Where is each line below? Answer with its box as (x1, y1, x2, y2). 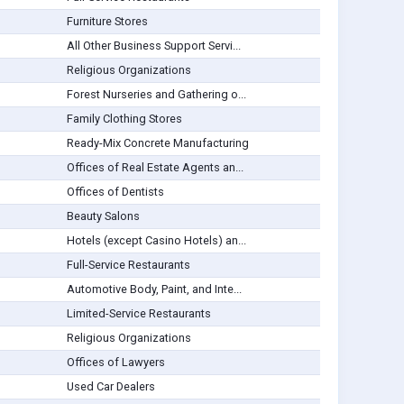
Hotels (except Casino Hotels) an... (66, 234, 246, 248)
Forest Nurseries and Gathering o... (66, 87, 246, 102)
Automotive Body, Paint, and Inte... (66, 282, 242, 297)
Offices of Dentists (66, 185, 164, 199)
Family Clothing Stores (66, 112, 182, 126)
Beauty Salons (66, 209, 140, 224)
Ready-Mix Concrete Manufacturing (66, 136, 249, 151)
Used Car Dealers (66, 380, 155, 394)
